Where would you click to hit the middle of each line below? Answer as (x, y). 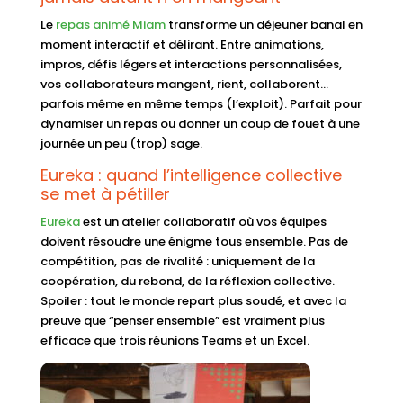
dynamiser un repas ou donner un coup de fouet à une (200, 123)
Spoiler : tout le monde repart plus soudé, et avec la (193, 300)
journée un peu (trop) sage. (121, 143)
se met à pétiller (105, 193)
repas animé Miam (110, 24)
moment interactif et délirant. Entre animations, (182, 44)
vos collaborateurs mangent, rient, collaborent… (184, 84)
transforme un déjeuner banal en (264, 24)
